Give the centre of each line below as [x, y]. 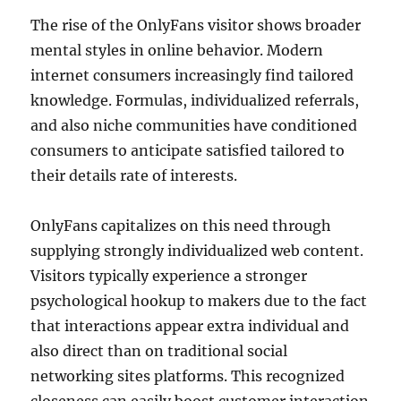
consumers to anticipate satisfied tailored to [188, 150]
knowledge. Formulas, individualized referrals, [195, 100]
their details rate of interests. [134, 175]
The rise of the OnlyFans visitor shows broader [196, 25]
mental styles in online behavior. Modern [177, 50]
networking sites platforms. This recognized [188, 376]
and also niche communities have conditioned [194, 125]
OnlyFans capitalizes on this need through [181, 226]
